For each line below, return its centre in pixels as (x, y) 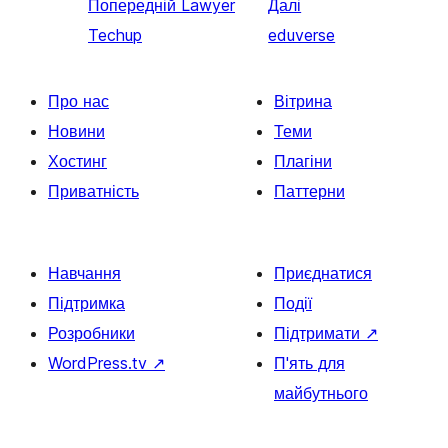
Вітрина (303, 100)
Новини (76, 130)
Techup (115, 34)
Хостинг (77, 160)
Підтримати (319, 332)
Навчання (84, 272)
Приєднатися (323, 272)
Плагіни (303, 160)
